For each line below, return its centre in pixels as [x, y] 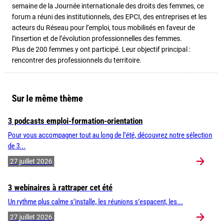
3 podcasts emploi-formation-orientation [75, 121]
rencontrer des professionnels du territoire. [77, 60]
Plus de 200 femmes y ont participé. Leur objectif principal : [101, 49]
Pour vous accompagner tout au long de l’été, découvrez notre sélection [110, 136]
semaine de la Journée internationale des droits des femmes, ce [108, 6]
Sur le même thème [47, 99]
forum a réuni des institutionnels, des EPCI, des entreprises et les [109, 17]
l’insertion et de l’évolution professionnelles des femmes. [97, 38]
